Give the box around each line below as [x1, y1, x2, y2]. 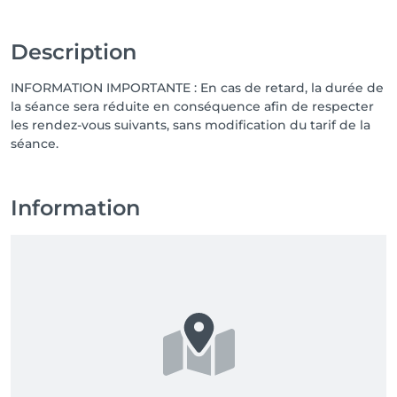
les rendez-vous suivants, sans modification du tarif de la [11, 117, 370, 133]
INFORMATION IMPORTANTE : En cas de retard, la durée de [11, 80, 384, 96]
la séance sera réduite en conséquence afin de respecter [11, 98, 374, 114]
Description [11, 39, 136, 65]
